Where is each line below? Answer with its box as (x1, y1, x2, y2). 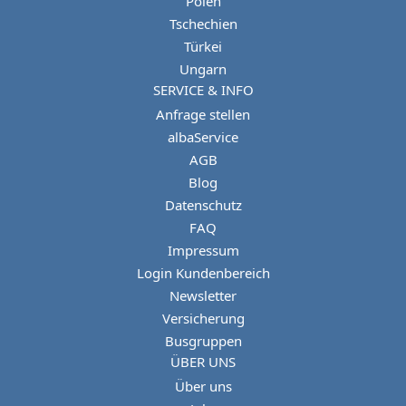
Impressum (167, 241, 239, 259)
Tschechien (169, 14, 237, 33)
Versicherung (161, 309, 245, 327)
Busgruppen (164, 332, 242, 350)
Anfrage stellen (156, 105, 250, 123)
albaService (168, 128, 238, 146)
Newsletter (169, 286, 237, 304)
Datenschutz (164, 196, 242, 214)
